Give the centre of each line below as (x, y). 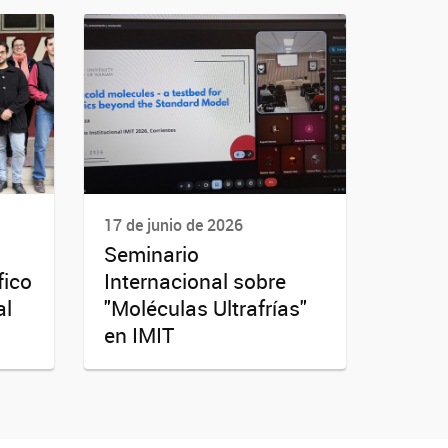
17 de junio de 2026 (173, 225)
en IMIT (138, 335)
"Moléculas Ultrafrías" (205, 308)
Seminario (151, 254)
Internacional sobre (194, 281)
